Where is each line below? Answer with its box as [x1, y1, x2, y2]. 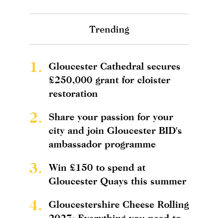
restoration [49, 87, 98, 99]
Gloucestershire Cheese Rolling [49, 198, 189, 210]
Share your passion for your [49, 110, 173, 122]
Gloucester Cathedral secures [49, 60, 181, 72]
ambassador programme [49, 138, 156, 149]
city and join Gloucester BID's [49, 124, 182, 136]
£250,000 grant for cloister [49, 73, 170, 85]
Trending [89, 23, 129, 35]
